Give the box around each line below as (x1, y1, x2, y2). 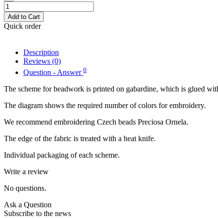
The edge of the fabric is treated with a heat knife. (4, 134, 156, 143)
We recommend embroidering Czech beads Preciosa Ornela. (4, 117, 188, 126)
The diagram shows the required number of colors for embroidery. (4, 101, 206, 109)
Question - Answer (23, 68, 83, 76)
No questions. (4, 183, 46, 192)
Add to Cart (8, 13, 40, 21)
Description (23, 48, 59, 57)
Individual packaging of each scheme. (4, 150, 120, 159)
